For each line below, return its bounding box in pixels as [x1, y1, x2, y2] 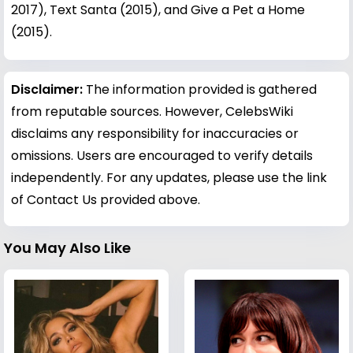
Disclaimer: [11, 80, 86, 98]
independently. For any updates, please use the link [11, 168, 327, 187]
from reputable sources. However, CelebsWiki [11, 102, 293, 121]
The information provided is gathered [86, 80, 317, 98]
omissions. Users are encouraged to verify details [11, 146, 313, 165]
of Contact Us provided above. [11, 190, 200, 209]
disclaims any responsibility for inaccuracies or [11, 124, 299, 143]
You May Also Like [4, 237, 131, 258]
